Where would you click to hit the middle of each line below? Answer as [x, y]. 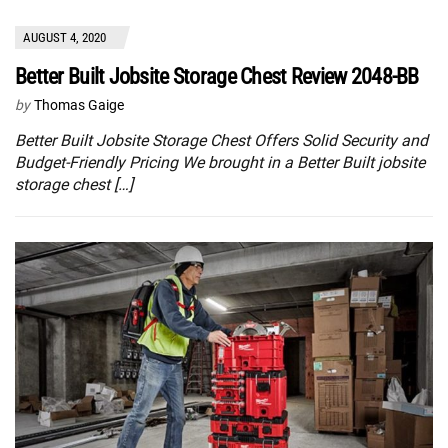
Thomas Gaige [79, 105]
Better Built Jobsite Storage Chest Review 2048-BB [217, 77]
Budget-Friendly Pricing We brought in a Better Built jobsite [220, 163]
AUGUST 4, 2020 [64, 38]
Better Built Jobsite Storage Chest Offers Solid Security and [221, 141]
